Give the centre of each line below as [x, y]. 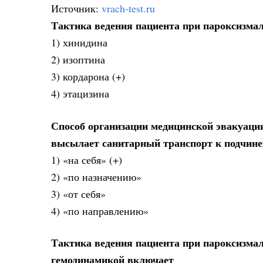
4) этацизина [80, 94]
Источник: [76, 9]
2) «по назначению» [96, 176]
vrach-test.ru [128, 9]
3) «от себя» [78, 193]
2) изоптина [78, 60]
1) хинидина [79, 43]
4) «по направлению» [100, 210]
